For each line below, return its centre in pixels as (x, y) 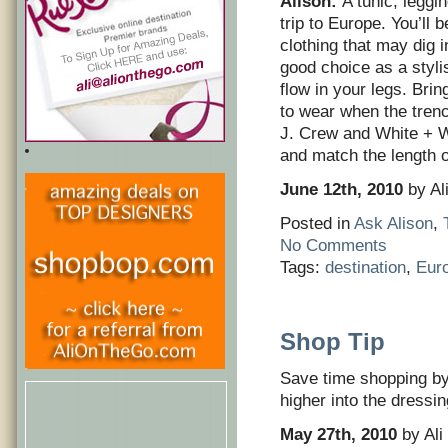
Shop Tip (332, 342)
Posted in (317, 223)
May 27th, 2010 (338, 434)
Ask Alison (393, 223)
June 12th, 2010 (341, 189)
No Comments (333, 245)
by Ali (420, 434)
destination (365, 267)
